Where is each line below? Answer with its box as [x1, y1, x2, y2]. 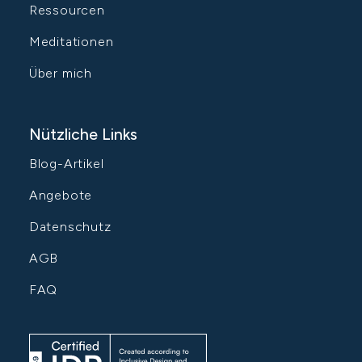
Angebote [28, 187, 93, 203]
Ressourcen [28, 2, 105, 18]
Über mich [28, 65, 93, 81]
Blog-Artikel [28, 156, 104, 171]
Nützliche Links [28, 125, 137, 144]
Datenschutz [28, 219, 112, 234]
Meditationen [28, 34, 114, 49]
